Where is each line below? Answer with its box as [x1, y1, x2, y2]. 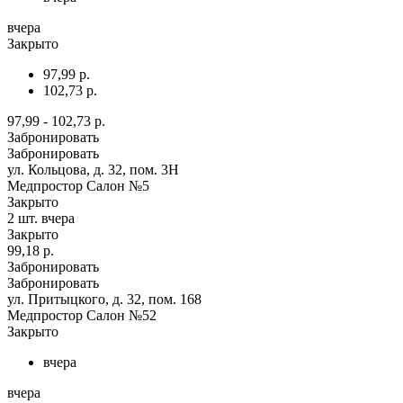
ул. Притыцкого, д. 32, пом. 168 [7, 291, 201, 307]
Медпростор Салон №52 [7, 307, 157, 323]
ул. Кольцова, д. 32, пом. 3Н [7, 161, 179, 177]
